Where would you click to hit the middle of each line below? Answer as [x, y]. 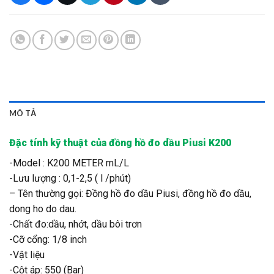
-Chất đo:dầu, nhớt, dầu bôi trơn [76, 224]
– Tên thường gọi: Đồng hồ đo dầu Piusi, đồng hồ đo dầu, [130, 194]
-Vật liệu [27, 255]
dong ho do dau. [43, 209]
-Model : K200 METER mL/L [69, 163]
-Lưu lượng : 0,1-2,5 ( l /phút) [70, 179]
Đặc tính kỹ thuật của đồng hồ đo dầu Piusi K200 [120, 143]
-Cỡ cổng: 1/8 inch [48, 240]
